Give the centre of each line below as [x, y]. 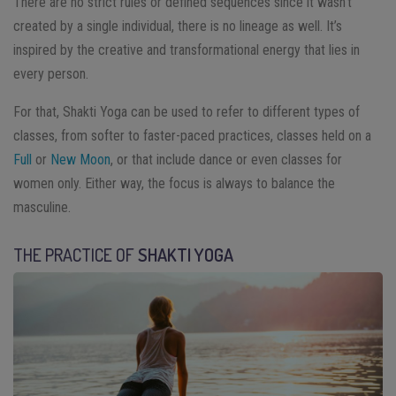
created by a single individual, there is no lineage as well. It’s [178, 26]
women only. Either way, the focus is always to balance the [174, 183]
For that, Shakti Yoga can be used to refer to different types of [187, 111]
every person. [51, 73]
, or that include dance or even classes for [226, 159]
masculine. [42, 207]
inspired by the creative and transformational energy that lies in [187, 49]
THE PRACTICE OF [76, 254]
